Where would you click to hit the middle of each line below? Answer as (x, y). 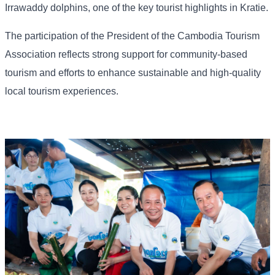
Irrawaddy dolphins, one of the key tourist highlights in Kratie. (137, 8)
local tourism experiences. (62, 91)
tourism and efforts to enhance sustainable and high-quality (133, 73)
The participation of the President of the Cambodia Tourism (132, 36)
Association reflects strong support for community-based (126, 55)
